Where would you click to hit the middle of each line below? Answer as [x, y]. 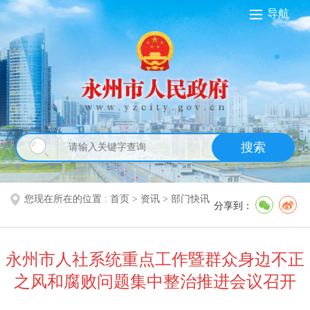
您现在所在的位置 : [67, 199]
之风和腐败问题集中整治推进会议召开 [155, 281]
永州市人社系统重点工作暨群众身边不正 [155, 259]
